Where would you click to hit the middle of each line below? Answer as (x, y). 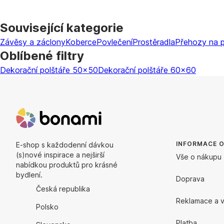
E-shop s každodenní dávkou (65, 145)
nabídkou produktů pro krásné (67, 165)
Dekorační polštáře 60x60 (147, 70)
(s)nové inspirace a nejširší (60, 155)
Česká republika (63, 189)
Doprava (190, 179)
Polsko (47, 207)
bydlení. (29, 175)
